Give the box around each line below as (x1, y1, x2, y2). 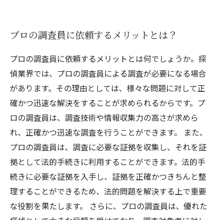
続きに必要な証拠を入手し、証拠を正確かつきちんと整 (10, 170, 206, 182)
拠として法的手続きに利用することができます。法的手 (10, 156, 205, 167)
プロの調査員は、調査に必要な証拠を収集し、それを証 (10, 141, 206, 153)
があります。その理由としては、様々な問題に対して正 (10, 82, 205, 94)
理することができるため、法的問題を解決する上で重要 (10, 185, 206, 197)
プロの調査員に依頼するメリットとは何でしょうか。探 (10, 53, 206, 64)
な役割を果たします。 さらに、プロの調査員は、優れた (10, 200, 207, 212)
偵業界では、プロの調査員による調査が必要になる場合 (10, 67, 206, 79)
